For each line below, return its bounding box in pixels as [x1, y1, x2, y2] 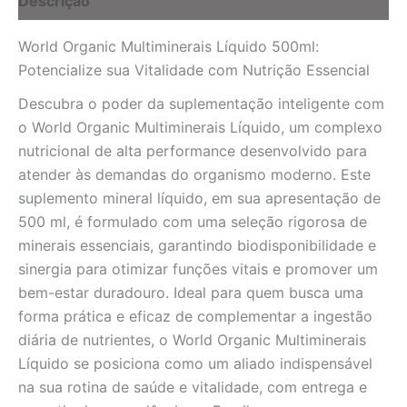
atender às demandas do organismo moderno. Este [18, 165, 371, 184]
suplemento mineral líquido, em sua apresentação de [18, 189, 381, 208]
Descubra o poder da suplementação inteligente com [18, 94, 384, 114]
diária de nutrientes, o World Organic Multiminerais [18, 331, 366, 350]
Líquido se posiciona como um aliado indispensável [18, 354, 372, 373]
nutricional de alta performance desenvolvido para [18, 142, 367, 161]
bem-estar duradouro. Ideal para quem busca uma [18, 283, 363, 303]
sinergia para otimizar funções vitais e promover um [18, 260, 378, 279]
